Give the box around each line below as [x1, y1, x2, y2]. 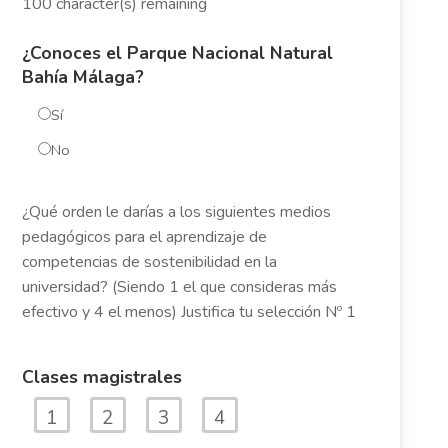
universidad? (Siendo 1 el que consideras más [21, 275, 337, 298]
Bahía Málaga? [21, 65, 144, 90]
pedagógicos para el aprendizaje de [21, 225, 267, 248]
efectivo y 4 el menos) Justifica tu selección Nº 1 [21, 300, 356, 323]
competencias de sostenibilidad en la [21, 250, 277, 273]
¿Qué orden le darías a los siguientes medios [21, 200, 331, 223]
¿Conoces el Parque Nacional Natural [21, 41, 333, 66]
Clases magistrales [21, 364, 182, 389]
